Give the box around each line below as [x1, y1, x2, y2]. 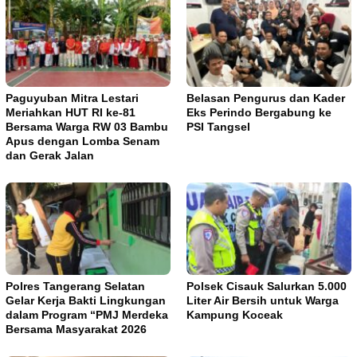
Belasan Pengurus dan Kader [186, 91, 345, 104]
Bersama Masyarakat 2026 [6, 322, 147, 335]
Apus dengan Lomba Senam [6, 134, 159, 147]
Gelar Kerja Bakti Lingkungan [6, 293, 166, 307]
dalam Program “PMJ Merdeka [6, 308, 168, 321]
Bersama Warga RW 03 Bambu [6, 120, 168, 133]
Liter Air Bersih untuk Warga [186, 293, 339, 307]
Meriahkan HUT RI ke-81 [6, 105, 135, 119]
